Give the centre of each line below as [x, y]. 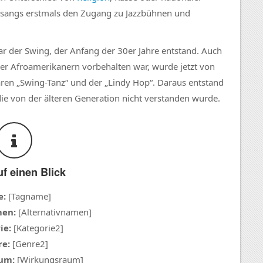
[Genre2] [29, 244]
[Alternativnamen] [54, 212]
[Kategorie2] [37, 228]
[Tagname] [28, 196]
